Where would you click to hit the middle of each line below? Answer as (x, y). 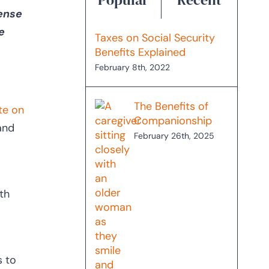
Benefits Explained (140, 53)
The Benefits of (171, 107)
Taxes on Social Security (155, 38)
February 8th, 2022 (132, 68)
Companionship (173, 121)
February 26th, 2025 (174, 136)
